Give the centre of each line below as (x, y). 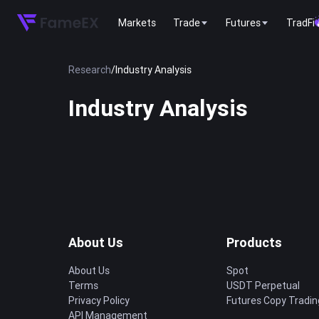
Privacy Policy (99, 300)
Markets (137, 22)
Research (90, 70)
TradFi (300, 22)
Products (254, 242)
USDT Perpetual (263, 286)
